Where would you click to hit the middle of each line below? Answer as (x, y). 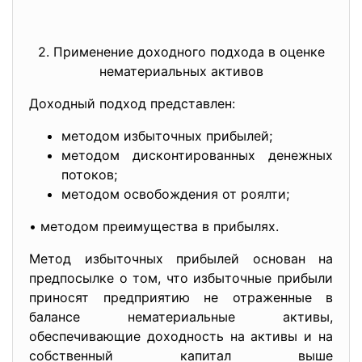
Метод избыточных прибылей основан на (181, 259)
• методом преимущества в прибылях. (154, 226)
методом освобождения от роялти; (175, 194)
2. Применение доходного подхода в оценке (181, 52)
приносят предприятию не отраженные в (181, 297)
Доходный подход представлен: (132, 103)
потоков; (89, 175)
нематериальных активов (181, 71)
